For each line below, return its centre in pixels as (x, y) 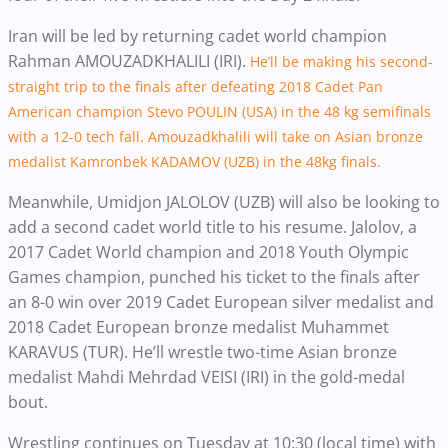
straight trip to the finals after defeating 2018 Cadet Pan (195, 86)
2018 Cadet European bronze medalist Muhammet (198, 326)
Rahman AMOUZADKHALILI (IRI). (129, 60)
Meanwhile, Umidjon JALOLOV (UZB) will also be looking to (224, 201)
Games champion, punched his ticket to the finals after (214, 276)
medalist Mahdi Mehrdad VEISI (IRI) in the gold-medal (206, 376)
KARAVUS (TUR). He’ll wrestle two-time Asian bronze (202, 351)
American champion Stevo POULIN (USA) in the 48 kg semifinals (219, 111)
